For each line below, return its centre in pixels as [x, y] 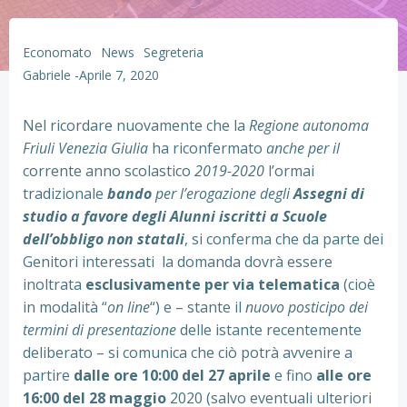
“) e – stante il [198, 307]
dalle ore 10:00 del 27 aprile [172, 375]
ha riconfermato [207, 148]
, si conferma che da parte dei [284, 239]
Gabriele [47, 75]
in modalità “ [65, 307]
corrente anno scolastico [109, 171]
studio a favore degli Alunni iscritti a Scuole [175, 216]
